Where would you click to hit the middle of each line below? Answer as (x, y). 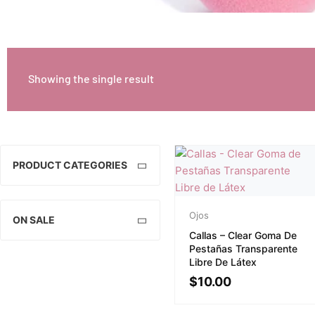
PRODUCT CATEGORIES (70, 165)
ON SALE (34, 220)
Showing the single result (91, 78)
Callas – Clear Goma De (243, 235)
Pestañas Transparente (243, 249)
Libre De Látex (223, 262)
